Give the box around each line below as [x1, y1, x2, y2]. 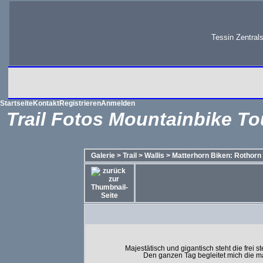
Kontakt [33, 99, 59, 107]
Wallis [144, 151, 164, 160]
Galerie [90, 151, 115, 160]
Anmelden [101, 99, 135, 107]
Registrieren [59, 99, 101, 107]
